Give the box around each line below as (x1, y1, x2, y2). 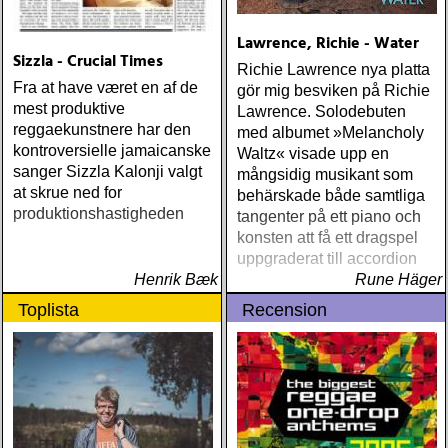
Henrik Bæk (134, 271, 218, 288)
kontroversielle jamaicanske (13, 142, 211, 159)
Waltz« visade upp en (237, 145, 389, 162)
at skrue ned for (13, 184, 122, 201)
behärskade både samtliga (237, 187, 425, 204)
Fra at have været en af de (13, 79, 198, 96)
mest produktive (13, 100, 125, 117)
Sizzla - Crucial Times (13, 49, 163, 75)
